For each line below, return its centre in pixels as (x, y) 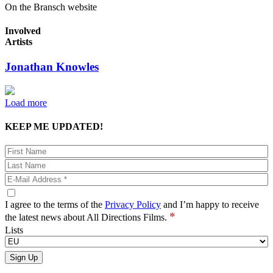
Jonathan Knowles (52, 67)
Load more (26, 102)
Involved (23, 30)
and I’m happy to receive (210, 205)
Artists (19, 41)
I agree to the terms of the (55, 205)
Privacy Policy (133, 205)
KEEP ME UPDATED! (54, 127)
